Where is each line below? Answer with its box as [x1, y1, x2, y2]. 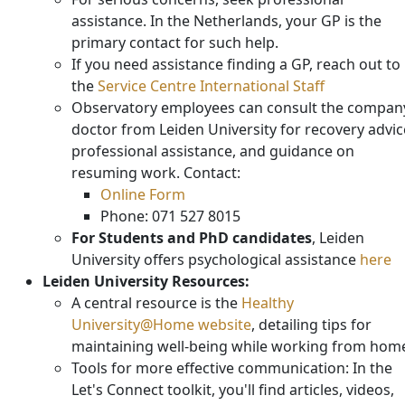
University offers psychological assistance [71, 250, 360, 270]
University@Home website [71, 315, 251, 335]
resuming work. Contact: [71, 163, 240, 184]
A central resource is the [71, 293, 241, 314]
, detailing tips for [251, 315, 372, 335]
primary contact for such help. [71, 33, 278, 53]
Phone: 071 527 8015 [100, 206, 240, 227]
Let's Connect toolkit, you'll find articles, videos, [71, 380, 394, 400]
